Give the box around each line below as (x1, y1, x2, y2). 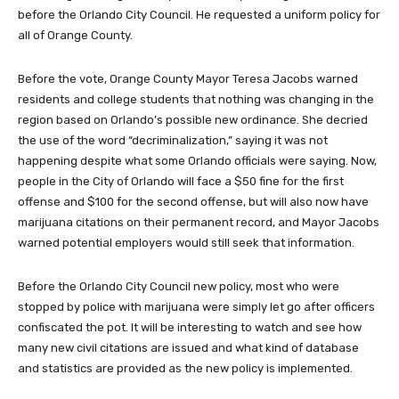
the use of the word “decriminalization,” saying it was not (18, 134, 328, 147)
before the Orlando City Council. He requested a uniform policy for (18, 8, 380, 21)
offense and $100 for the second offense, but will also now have (18, 195, 369, 208)
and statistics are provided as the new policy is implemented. (18, 362, 353, 375)
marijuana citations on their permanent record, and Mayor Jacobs (18, 216, 379, 229)
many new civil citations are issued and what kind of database (18, 341, 359, 354)
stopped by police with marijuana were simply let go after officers (18, 300, 375, 313)
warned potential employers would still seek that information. (18, 236, 354, 249)
